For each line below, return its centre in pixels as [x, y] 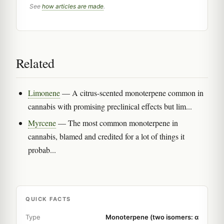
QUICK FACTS [48, 199]
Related [35, 63]
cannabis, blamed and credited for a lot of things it [106, 136]
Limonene [44, 92]
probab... [42, 149]
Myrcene [42, 122]
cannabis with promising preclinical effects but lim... [110, 106]
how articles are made [73, 6]
